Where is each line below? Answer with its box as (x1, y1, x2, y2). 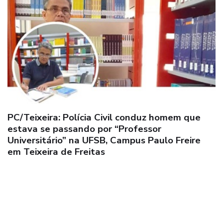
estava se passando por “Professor (7, 122, 161, 135)
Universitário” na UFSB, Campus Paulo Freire (7, 133, 201, 147)
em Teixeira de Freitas (7, 145, 105, 158)
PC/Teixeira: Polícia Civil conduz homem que (7, 111, 201, 124)
